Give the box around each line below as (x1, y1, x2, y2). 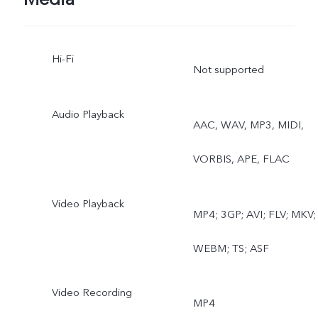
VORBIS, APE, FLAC (192, 151, 290, 166)
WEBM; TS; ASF (192, 241, 269, 256)
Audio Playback (51, 106, 124, 121)
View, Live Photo (192, 19, 271, 34)
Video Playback (51, 196, 124, 211)
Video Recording (51, 285, 132, 300)
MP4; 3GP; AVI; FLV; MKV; (192, 207, 316, 221)
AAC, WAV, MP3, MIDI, (192, 117, 304, 132)
